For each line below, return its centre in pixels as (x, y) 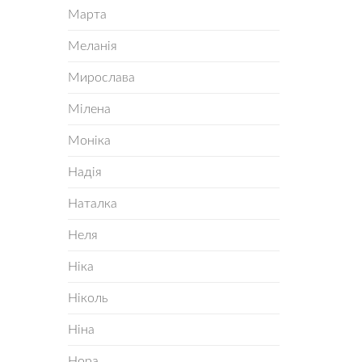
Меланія (92, 46)
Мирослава (101, 78)
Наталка (92, 204)
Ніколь (88, 298)
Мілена (89, 109)
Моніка (89, 141)
